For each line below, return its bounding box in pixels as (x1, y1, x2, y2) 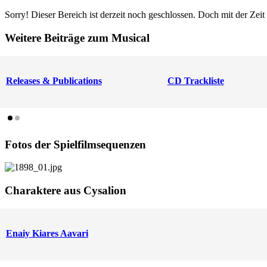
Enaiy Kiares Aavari (5, 228, 88, 238)
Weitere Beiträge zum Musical (5, 32, 150, 44)
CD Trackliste (167, 75, 224, 86)
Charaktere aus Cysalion (5, 184, 126, 197)
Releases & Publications (5, 75, 102, 86)
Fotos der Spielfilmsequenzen (5, 138, 146, 151)
